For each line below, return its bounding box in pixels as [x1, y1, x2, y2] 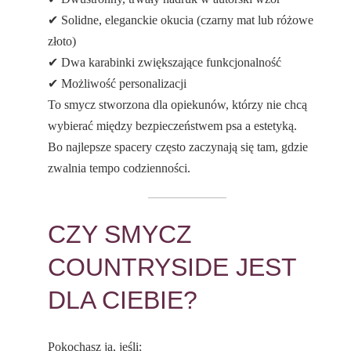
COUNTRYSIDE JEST [48, 253, 297, 282]
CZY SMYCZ [48, 220, 193, 249]
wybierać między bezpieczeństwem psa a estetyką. [48, 119, 298, 133]
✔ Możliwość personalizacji [48, 77, 187, 91]
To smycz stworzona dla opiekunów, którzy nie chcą [48, 98, 308, 112]
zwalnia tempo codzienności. [48, 161, 191, 175]
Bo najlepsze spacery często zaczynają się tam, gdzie [48, 140, 309, 154]
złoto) [48, 34, 77, 49]
